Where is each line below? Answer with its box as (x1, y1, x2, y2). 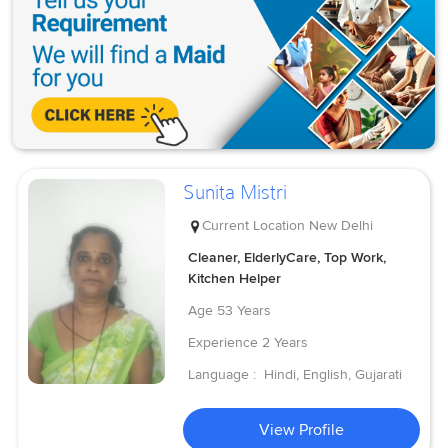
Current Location (202, 216, 306, 234)
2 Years (262, 333, 309, 351)
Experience (188, 333, 259, 351)
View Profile (259, 419, 345, 440)
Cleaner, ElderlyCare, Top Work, (188, 248, 387, 266)
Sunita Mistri (183, 180, 288, 205)
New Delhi (309, 216, 374, 234)
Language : (188, 365, 261, 383)
